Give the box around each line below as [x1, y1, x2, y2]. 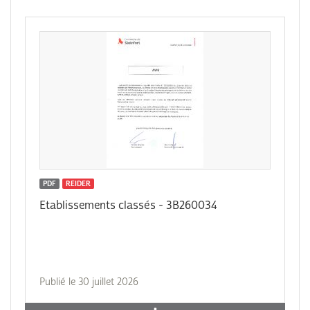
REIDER [66, 179, 91, 188]
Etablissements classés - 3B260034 [39, 199, 217, 212]
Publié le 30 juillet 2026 [39, 276, 138, 288]
